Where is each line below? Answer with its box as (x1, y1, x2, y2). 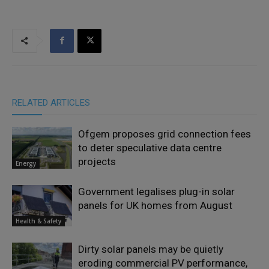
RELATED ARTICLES (12, 97, 90, 108)
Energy (16, 159, 36, 168)
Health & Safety (16, 216, 61, 225)
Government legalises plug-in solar (78, 185, 235, 198)
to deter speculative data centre (78, 141, 222, 154)
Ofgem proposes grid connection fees (78, 127, 251, 140)
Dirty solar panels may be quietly (78, 243, 223, 255)
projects (78, 155, 116, 168)
